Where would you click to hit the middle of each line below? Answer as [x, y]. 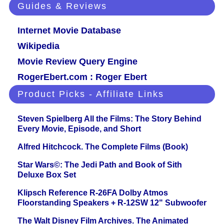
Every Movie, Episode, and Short [79, 129]
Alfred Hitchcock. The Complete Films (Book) [103, 147]
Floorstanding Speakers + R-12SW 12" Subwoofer [112, 203]
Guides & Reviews [62, 6]
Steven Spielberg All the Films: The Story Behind [109, 119]
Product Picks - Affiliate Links [91, 94]
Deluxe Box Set [47, 175]
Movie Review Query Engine [77, 62]
